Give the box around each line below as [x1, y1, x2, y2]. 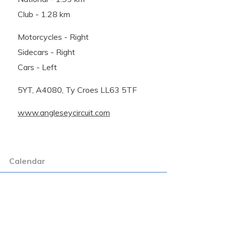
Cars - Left [18, 62, 57, 72]
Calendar [9, 155, 45, 166]
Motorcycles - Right [18, 31, 89, 42]
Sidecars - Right [18, 46, 75, 57]
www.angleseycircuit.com [18, 107, 110, 118]
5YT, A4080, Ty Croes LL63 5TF [18, 84, 137, 95]
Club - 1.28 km [18, 9, 70, 19]
